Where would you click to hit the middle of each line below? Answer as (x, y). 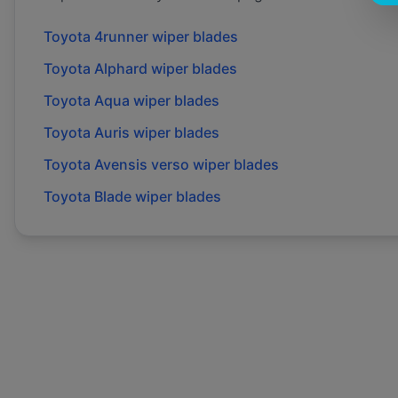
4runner (121, 37)
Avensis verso (142, 165)
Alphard (121, 69)
